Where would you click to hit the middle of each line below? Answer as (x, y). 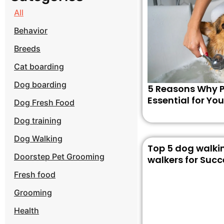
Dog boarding (40, 85)
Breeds (27, 49)
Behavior (31, 31)
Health (26, 211)
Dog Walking (38, 139)
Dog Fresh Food (44, 103)
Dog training (38, 121)
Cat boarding (39, 67)
